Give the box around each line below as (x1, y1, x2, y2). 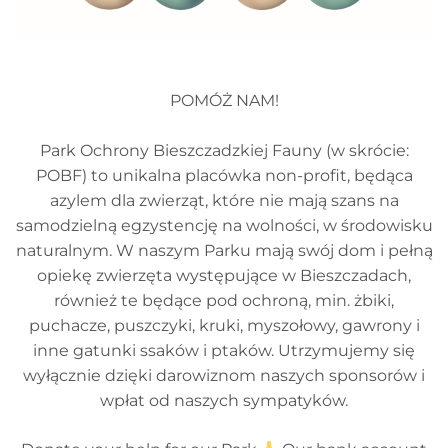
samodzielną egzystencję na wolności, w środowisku (15, 216, 433, 235)
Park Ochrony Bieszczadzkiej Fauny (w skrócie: (39, 141, 409, 160)
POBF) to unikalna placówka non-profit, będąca (35, 166, 413, 185)
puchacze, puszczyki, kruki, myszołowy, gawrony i (28, 316, 420, 335)
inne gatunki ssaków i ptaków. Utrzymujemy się (33, 341, 415, 360)
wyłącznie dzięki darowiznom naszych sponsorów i (23, 366, 425, 385)
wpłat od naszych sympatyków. (100, 391, 348, 410)
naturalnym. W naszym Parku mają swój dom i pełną (15, 241, 433, 260)
